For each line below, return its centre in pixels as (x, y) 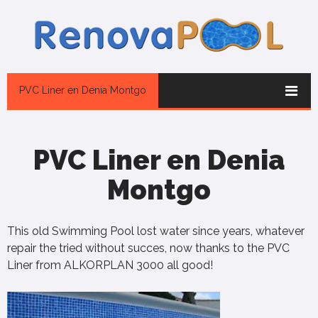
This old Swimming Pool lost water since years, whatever (156, 231)
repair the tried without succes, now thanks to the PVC (148, 248)
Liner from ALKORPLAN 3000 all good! (110, 265)
